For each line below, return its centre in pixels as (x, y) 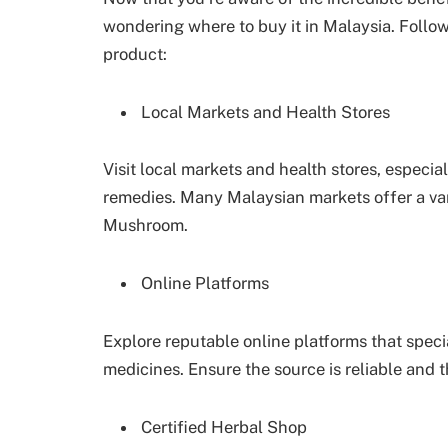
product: (135, 53)
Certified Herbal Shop (224, 427)
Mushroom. (145, 225)
